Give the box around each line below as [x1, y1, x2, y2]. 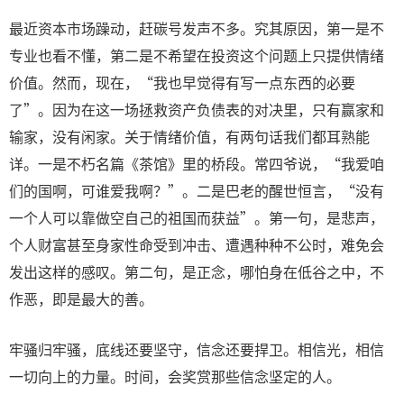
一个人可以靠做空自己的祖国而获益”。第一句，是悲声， [9, 207, 384, 228]
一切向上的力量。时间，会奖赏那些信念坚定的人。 [9, 365, 341, 387]
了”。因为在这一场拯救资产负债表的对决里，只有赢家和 [9, 98, 384, 120]
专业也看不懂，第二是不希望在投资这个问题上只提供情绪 [9, 44, 384, 66]
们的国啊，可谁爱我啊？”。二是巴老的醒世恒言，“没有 [9, 179, 384, 201]
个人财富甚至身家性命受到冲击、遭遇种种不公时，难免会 [9, 234, 384, 255]
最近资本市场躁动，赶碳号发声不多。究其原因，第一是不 [9, 17, 384, 39]
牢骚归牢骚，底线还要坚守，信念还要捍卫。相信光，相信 [9, 338, 384, 360]
